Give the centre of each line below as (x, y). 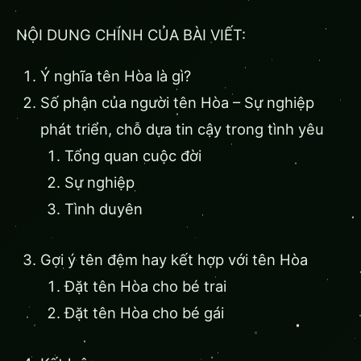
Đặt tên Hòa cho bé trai (145, 286)
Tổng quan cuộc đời (133, 156)
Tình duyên (104, 209)
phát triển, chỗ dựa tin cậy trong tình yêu (182, 129)
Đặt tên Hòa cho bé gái (144, 313)
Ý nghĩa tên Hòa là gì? (116, 76)
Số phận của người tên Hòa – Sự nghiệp (177, 103)
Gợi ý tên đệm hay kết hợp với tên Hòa (174, 260)
